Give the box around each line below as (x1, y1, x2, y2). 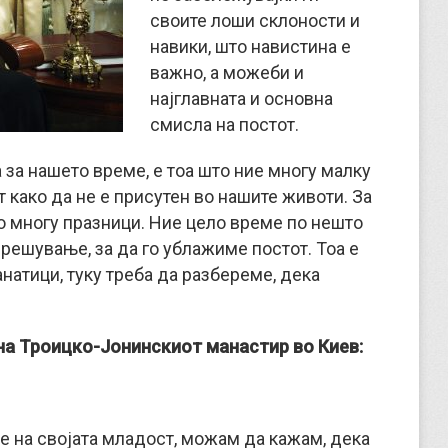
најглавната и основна (150, 88, 333, 109)
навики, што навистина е (150, 36, 351, 57)
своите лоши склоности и (150, 10, 360, 31)
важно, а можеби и (150, 62, 304, 83)
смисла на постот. (150, 114, 299, 135)
